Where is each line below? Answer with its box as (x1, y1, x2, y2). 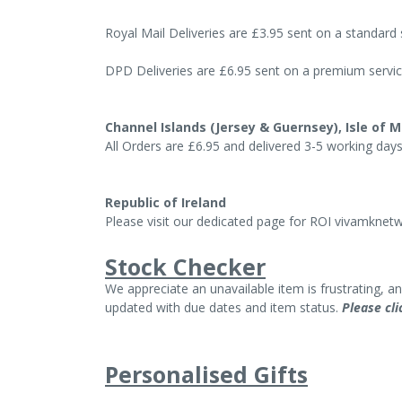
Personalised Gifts (105, 358, 308, 389)
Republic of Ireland (105, 193, 226, 211)
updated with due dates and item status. (105, 298, 342, 316)
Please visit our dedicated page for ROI (105, 212, 335, 230)
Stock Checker (105, 250, 266, 282)
